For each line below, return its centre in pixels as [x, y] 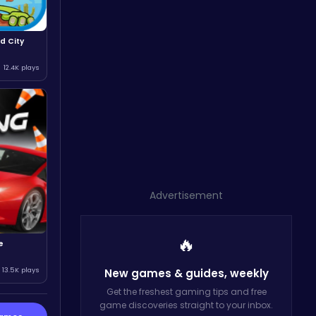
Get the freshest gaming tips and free [186, 292]
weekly [249, 273]
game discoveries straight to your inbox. [186, 305]
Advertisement [186, 195]
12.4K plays [22, 67]
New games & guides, [167, 273]
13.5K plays [21, 270]
